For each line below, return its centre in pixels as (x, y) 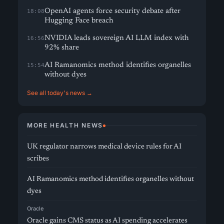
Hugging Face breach (79, 21)
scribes (38, 159)
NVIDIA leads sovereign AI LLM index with (117, 38)
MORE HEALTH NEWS (65, 125)
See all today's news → (60, 93)
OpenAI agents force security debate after (112, 11)
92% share (62, 48)
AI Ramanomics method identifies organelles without (110, 179)
